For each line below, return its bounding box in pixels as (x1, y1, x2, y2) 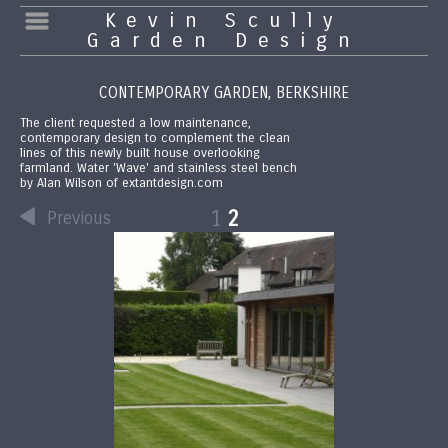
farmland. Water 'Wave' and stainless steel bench (20, 160, 297, 176)
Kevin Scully (105, 8, 343, 33)
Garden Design (87, 28, 361, 53)
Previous (46, 206, 111, 229)
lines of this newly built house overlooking (20, 145, 260, 161)
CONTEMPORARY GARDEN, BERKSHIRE (99, 84, 349, 102)
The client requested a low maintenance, (20, 115, 251, 131)
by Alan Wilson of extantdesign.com (20, 175, 223, 191)
